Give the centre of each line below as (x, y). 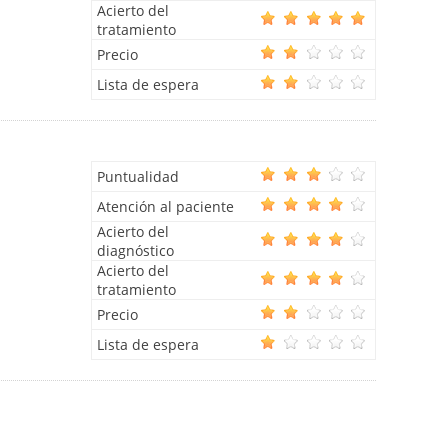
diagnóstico (135, 251)
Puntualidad (138, 177)
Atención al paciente (165, 207)
